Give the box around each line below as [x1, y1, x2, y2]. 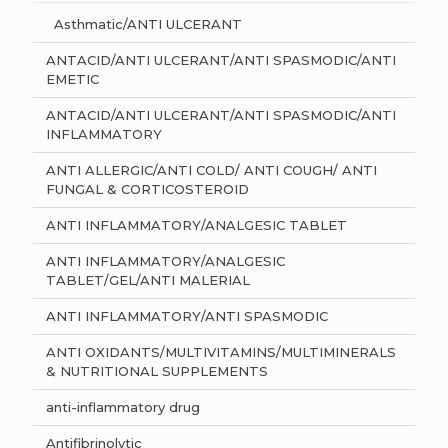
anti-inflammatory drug [46, 399, 200, 415]
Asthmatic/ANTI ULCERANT [46, 16, 242, 32]
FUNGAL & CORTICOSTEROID [46, 181, 249, 197]
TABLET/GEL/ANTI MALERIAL [46, 272, 250, 288]
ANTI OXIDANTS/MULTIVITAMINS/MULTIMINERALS [46, 344, 396, 360]
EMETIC [46, 71, 99, 87]
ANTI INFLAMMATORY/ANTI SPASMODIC [46, 308, 328, 324]
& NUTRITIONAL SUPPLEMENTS [46, 363, 268, 379]
